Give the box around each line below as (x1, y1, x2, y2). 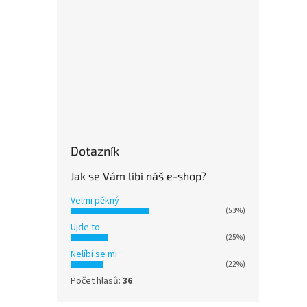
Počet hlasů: (71, 274, 123, 288)
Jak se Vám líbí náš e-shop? (71, 169, 206, 182)
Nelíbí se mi (71, 247, 117, 261)
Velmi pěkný (71, 194, 119, 208)
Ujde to (71, 221, 100, 234)
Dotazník (71, 143, 119, 158)
